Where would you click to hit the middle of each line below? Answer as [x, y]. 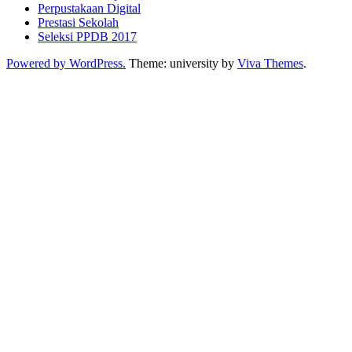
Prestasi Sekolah [78, 22]
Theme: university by [181, 63]
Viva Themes [270, 63]
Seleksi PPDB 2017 [87, 36]
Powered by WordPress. [66, 63]
